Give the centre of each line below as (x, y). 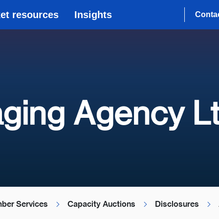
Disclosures (177, 204)
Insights (93, 15)
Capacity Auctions (101, 204)
